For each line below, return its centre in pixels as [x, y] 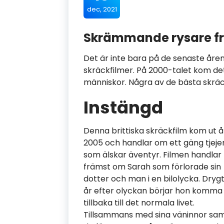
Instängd [123, 107]
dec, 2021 [102, 9]
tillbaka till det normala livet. [139, 203]
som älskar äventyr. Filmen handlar [152, 155]
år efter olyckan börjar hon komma [153, 191]
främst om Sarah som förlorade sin [152, 167]
